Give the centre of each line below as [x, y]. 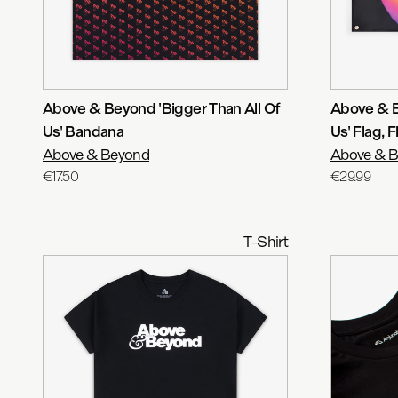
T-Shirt [266, 241]
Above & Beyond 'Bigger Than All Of [161, 108]
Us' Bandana [83, 131]
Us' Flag [356, 131]
